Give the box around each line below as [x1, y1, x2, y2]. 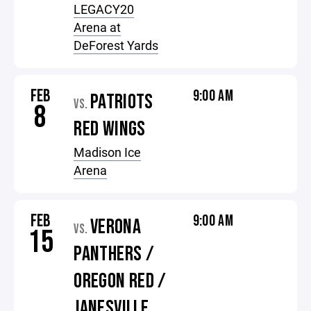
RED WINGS [74, 117, 146, 142]
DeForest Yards [74, 37, 159, 53]
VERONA [90, 215, 142, 239]
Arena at [74, 19, 121, 35]
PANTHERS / [74, 242, 155, 267]
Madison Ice [74, 144, 142, 160]
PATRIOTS [90, 90, 153, 115]
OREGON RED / [74, 269, 167, 294]
